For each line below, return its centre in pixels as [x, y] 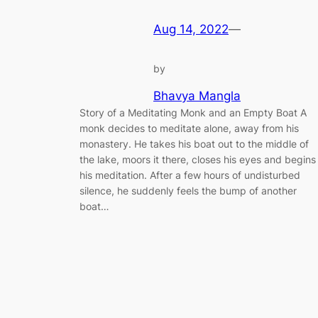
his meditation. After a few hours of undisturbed [190, 175]
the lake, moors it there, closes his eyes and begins [198, 159]
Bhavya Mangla [197, 95]
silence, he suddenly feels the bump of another [188, 190]
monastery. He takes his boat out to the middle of [194, 143]
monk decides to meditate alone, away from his [189, 128]
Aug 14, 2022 [191, 29]
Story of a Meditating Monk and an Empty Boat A [193, 112]
